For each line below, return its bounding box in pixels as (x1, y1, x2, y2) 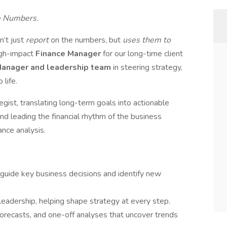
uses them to (123, 34, 171, 46)
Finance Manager (35, 48, 103, 59)
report (26, 34, 51, 46)
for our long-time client (103, 48, 183, 59)
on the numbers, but (51, 34, 123, 46)
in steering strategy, (113, 62, 182, 73)
